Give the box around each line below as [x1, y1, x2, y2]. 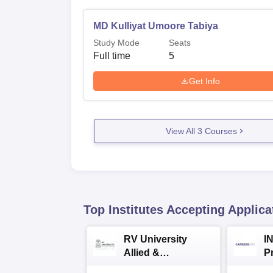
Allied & [124, 247, 160, 258]
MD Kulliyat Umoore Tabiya [93, 21, 218, 31]
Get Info [189, 76, 221, 86]
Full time [93, 51, 130, 61]
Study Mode [93, 38, 140, 48]
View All [165, 126, 197, 136]
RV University [124, 234, 187, 244]
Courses [202, 126, 237, 136]
